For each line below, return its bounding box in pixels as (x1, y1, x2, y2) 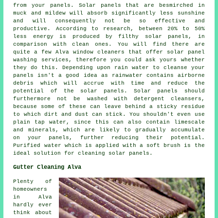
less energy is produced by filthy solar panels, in (13, 33, 205, 39)
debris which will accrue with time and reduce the (13, 80, 205, 86)
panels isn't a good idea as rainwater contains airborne (13, 72, 205, 78)
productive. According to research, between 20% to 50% (13, 25, 205, 32)
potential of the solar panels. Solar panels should (13, 88, 205, 94)
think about (13, 209, 52, 216)
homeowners (13, 186, 48, 192)
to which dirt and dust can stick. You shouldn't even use (13, 111, 205, 117)
